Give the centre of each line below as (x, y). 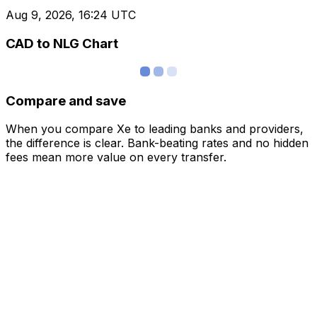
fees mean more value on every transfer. (116, 157)
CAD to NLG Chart (62, 44)
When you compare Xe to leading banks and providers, (155, 129)
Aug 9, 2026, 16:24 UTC (71, 15)
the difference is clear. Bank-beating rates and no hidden (157, 143)
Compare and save (66, 100)
